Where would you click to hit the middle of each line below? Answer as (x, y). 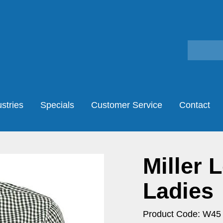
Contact (194, 105)
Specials (57, 105)
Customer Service (126, 105)
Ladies (178, 191)
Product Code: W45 (182, 214)
